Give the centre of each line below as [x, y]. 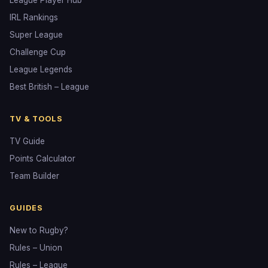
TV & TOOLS [36, 119]
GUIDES [26, 208]
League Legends [41, 69]
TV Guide [27, 141]
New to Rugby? [39, 230]
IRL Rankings [34, 17]
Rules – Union [36, 248]
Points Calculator [42, 159]
